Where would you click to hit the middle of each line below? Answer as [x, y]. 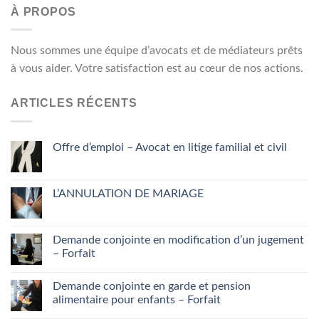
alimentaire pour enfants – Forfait [137, 299]
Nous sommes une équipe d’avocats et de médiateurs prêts [157, 51]
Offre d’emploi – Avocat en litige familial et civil [170, 147]
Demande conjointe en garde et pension [152, 286]
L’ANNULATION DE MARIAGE [128, 193]
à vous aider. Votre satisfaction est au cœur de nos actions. [157, 69]
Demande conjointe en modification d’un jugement [178, 240]
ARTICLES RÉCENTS [74, 103]
